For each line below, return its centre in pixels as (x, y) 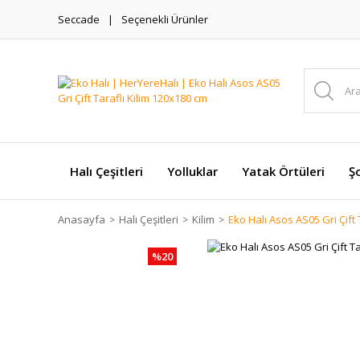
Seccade (79, 19)
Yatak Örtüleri (283, 171)
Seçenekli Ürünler (165, 19)
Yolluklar (192, 171)
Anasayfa (82, 219)
